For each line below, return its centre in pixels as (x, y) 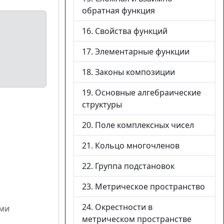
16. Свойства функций (125, 31)
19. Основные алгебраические (141, 92)
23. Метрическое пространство (143, 186)
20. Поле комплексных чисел (138, 125)
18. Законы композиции (128, 72)
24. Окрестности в (117, 207)
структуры (102, 104)
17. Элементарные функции (136, 51)
